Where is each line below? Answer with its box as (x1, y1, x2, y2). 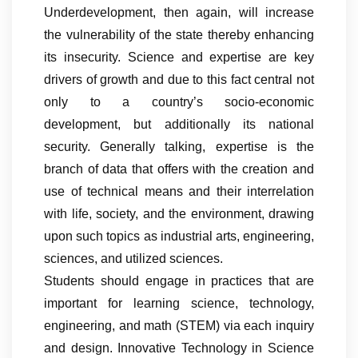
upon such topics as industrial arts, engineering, (44, 229, 314, 243)
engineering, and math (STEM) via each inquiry (44, 318, 314, 332)
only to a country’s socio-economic (44, 94, 314, 109)
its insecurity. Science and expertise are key (44, 50, 314, 64)
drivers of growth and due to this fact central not (44, 72, 314, 86)
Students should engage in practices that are (44, 273, 314, 288)
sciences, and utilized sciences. (44, 251, 223, 265)
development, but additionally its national (44, 117, 314, 131)
